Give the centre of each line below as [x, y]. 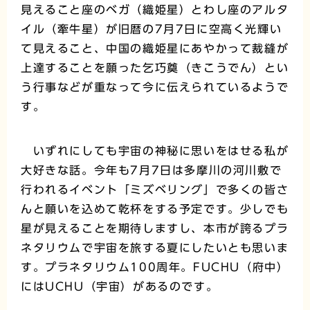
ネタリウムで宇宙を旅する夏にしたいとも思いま [155, 248]
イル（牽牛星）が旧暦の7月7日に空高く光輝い [152, 29]
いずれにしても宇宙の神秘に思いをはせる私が [155, 151]
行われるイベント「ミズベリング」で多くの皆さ [155, 190]
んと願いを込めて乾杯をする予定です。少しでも [155, 209]
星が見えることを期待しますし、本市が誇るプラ [155, 229]
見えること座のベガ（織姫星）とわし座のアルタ [155, 10]
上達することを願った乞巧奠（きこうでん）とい [155, 68]
